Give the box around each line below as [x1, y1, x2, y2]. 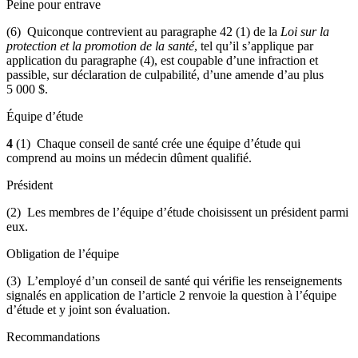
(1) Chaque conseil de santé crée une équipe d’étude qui [16, 136, 300, 150]
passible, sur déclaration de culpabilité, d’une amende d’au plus [6, 67, 324, 82]
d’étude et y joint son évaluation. [6, 302, 170, 316]
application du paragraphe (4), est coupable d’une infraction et [6, 53, 318, 67]
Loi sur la [280, 24, 329, 38]
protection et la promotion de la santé [6, 38, 194, 53]
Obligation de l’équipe [6, 246, 119, 261]
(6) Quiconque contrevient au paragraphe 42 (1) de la [6, 24, 280, 38]
